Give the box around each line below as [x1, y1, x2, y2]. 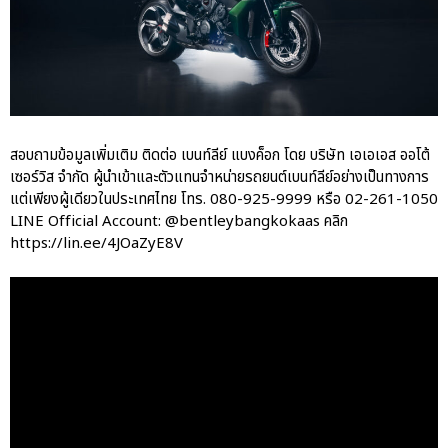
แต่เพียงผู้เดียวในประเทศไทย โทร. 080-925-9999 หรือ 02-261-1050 [10, 188, 438, 212]
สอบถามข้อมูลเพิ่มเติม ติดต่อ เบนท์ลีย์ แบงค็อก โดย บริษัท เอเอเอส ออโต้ [10, 144, 430, 168]
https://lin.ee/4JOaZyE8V [10, 232, 183, 256]
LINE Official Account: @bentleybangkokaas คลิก [10, 210, 348, 234]
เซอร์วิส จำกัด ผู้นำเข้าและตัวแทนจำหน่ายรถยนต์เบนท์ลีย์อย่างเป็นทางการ [10, 166, 429, 190]
